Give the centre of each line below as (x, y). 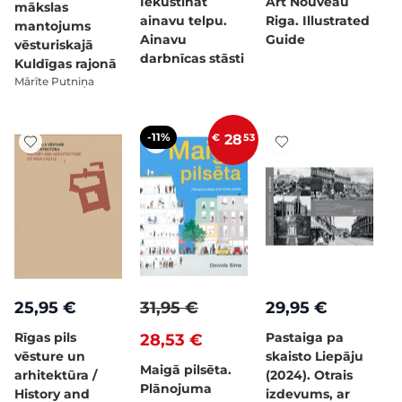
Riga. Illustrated (318, 21)
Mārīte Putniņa (54, 81)
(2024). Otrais (309, 375)
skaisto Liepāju (315, 356)
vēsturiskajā (54, 45)
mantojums (52, 26)
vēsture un (50, 356)
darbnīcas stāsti (192, 58)
